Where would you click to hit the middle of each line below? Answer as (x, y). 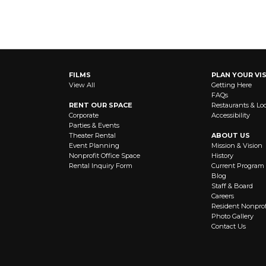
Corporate (84, 115)
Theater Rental (92, 135)
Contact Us (229, 226)
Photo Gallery (232, 216)
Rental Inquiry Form (101, 166)
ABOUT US (231, 135)
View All (82, 85)
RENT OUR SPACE (101, 105)
